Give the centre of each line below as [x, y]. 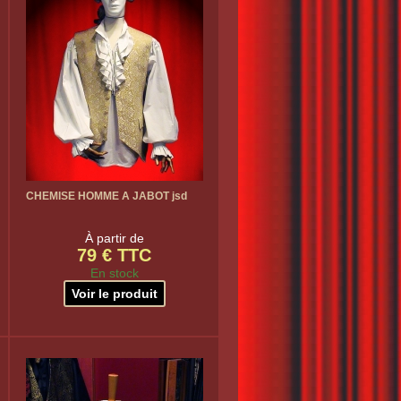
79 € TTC [114, 255]
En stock [114, 273]
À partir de [114, 238]
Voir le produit [114, 294]
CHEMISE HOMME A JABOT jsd [106, 196]
